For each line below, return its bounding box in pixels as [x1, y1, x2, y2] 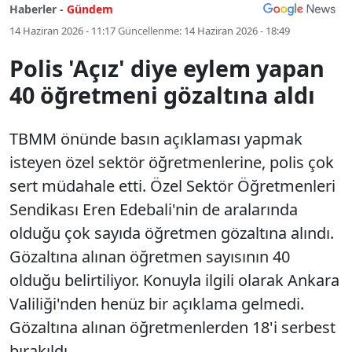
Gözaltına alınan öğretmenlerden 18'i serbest [9, 317, 335, 338]
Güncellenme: [118, 24, 181, 38]
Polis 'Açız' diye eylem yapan [9, 53, 324, 83]
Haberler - [9, 2, 64, 16]
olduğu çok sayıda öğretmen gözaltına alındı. [9, 222, 334, 244]
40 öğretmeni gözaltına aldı [9, 79, 315, 110]
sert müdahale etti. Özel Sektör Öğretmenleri [9, 175, 335, 196]
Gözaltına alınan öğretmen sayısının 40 [9, 246, 290, 267]
